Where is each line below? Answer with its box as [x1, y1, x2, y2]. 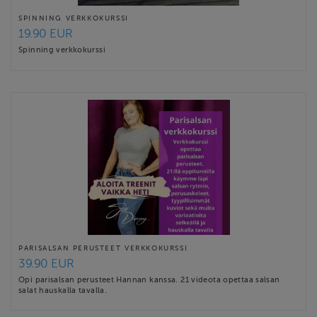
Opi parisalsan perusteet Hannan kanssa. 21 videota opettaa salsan [18, 275, 280, 284]
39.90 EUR [18, 256, 74, 270]
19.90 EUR [18, 27, 73, 41]
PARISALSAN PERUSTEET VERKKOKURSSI [18, 243, 188, 252]
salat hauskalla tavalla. [18, 285, 108, 294]
